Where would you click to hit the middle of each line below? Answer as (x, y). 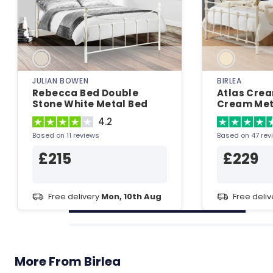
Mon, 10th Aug (131, 197)
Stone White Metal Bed (90, 104)
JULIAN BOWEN (61, 81)
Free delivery (75, 197)
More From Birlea (68, 262)
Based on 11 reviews (66, 136)
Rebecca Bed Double (86, 93)
